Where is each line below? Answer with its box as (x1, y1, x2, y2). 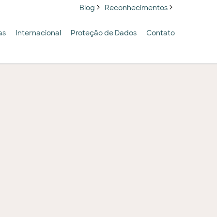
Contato (146, 29, 175, 37)
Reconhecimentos (105, 3, 168, 12)
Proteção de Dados (71, 29, 137, 37)
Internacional (15, 29, 61, 37)
